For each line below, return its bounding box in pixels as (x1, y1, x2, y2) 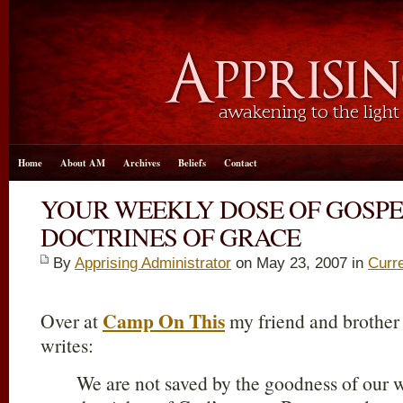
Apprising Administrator (75, 254, 231, 272)
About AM (60, 156, 105, 170)
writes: (40, 332, 94, 358)
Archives (123, 156, 160, 170)
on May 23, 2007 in (231, 254, 368, 272)
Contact (224, 156, 257, 170)
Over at (40, 308, 103, 334)
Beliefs (178, 156, 206, 170)
